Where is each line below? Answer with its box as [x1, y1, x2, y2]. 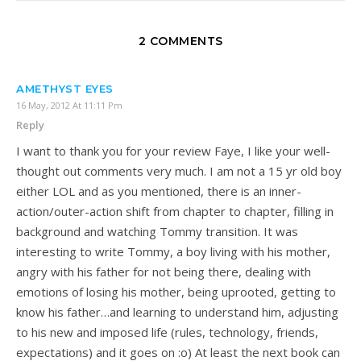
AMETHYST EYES [16, 81, 114, 95]
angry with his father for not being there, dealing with [16, 263, 311, 280]
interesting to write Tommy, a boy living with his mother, [16, 243, 330, 259]
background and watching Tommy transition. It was [16, 222, 298, 239]
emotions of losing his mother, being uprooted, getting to [16, 283, 336, 300]
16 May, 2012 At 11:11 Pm [16, 98, 122, 111]
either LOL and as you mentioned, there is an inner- [16, 182, 301, 199]
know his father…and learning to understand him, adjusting [16, 303, 338, 320]
